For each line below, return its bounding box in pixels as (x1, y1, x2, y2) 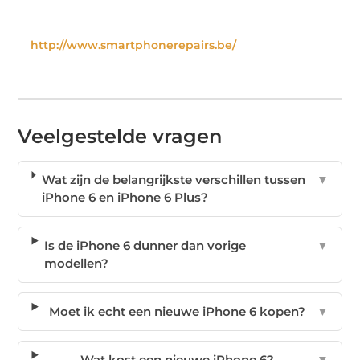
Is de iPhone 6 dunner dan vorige (44, 237, 247, 253)
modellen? (44, 255, 109, 271)
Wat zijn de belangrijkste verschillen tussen (41, 171, 305, 187)
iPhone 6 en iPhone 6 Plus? (41, 189, 208, 205)
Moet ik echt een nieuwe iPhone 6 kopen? (48, 303, 305, 319)
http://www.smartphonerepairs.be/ (31, 38, 237, 51)
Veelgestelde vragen (18, 124, 223, 148)
